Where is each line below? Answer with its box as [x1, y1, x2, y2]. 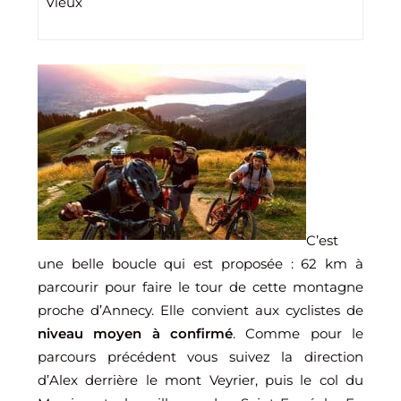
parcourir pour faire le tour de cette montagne [38, 278, 363, 295]
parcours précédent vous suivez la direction [38, 348, 363, 365]
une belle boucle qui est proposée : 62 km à [38, 255, 363, 272]
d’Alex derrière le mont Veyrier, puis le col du [38, 371, 363, 388]
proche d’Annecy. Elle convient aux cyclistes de [38, 302, 363, 319]
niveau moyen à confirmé [38, 325, 233, 342]
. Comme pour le [233, 325, 363, 342]
